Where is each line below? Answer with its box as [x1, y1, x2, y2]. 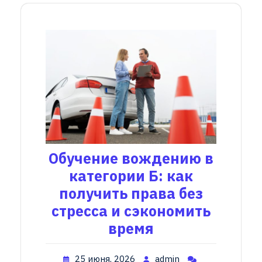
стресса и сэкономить [51, 201, 211, 220]
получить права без [59, 183, 203, 203]
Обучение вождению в [49, 148, 213, 168]
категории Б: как [69, 166, 193, 185]
